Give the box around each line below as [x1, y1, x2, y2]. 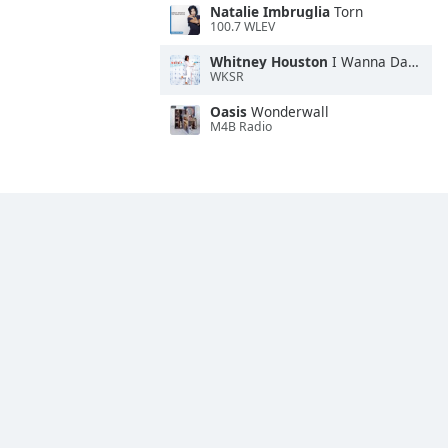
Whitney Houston [210, 52, 328, 71]
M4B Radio [210, 118, 272, 136]
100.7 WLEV [210, 18, 275, 36]
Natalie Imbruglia [210, 2, 330, 21]
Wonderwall [247, 102, 329, 121]
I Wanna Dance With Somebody [328, 52, 408, 71]
